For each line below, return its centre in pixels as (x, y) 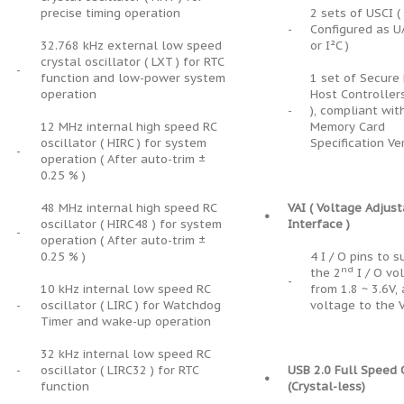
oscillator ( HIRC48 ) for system (131, 224)
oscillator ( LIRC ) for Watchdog (131, 305)
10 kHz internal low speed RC (125, 289)
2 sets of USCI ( (355, 13)
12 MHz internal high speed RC (129, 127)
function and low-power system (133, 78)
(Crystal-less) (326, 386)
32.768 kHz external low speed (131, 46)
